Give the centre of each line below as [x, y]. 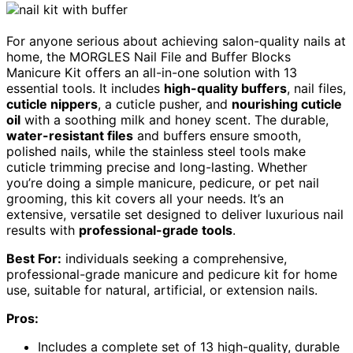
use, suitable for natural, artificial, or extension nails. [162, 290]
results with [43, 230]
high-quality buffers [225, 89]
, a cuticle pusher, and [165, 104]
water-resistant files [70, 136]
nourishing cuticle [287, 104]
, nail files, [316, 89]
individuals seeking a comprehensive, [174, 259]
